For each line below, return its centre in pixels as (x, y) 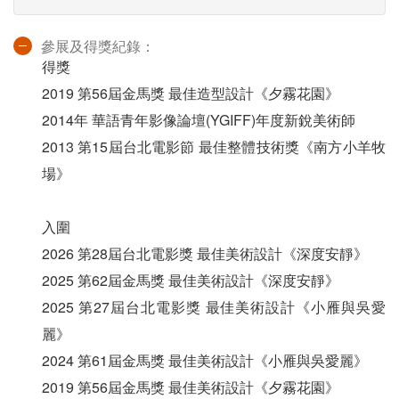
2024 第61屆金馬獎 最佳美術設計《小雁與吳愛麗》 (205, 361)
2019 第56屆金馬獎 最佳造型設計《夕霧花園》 (191, 94)
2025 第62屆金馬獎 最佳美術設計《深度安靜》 (191, 281)
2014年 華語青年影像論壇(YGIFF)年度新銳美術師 (199, 120)
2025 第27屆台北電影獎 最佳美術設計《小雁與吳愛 (214, 307)
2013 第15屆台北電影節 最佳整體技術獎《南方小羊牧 (214, 147)
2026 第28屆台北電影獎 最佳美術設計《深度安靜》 (205, 254)
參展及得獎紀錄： (98, 46)
